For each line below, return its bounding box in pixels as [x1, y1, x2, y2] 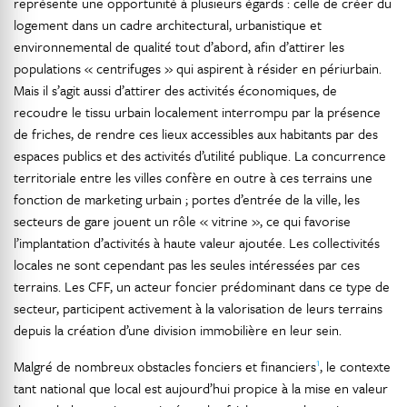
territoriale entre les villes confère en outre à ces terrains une [14, 167, 372, 187]
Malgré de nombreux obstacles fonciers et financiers [14, 356, 316, 376]
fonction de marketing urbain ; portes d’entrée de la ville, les [14, 189, 360, 209]
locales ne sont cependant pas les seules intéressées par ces [14, 254, 360, 274]
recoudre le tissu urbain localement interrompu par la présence [14, 102, 381, 122]
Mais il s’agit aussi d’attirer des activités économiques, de [14, 80, 337, 100]
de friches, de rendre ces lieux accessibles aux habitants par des [14, 124, 378, 144]
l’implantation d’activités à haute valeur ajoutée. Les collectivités [14, 233, 380, 253]
